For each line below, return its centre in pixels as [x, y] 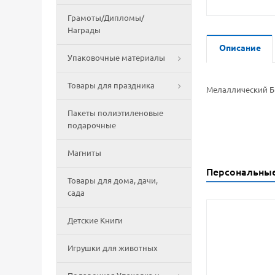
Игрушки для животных [113, 248]
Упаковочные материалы [116, 58]
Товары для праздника [111, 85]
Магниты [84, 153]
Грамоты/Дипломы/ [106, 18]
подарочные [92, 125]
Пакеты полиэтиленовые [115, 113]
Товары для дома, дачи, [113, 180]
